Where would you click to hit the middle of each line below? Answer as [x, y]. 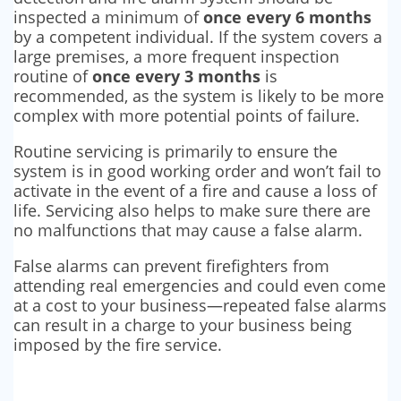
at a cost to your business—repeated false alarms [200, 306]
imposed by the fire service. [118, 345]
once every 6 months [287, 17]
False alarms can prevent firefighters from [171, 266]
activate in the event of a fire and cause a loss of [195, 191]
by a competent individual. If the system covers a [198, 37]
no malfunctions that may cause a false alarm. [188, 230]
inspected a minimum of [108, 17]
